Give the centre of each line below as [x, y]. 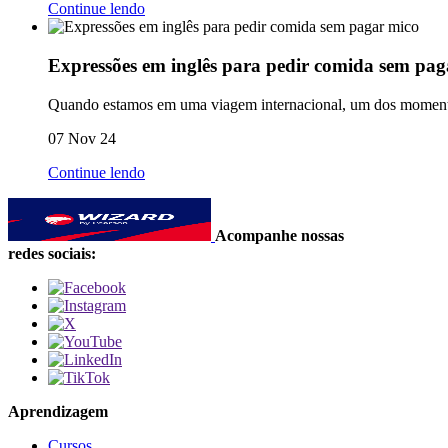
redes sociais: [52, 253]
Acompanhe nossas [279, 235]
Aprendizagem [58, 411]
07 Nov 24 [82, 138]
